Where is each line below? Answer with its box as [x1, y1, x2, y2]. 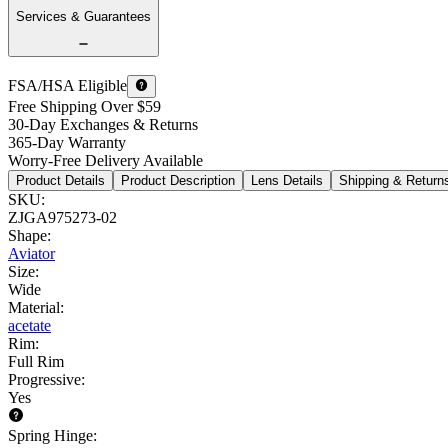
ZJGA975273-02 [8, 208, 117, 226]
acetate [8, 316, 51, 334]
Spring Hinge [8, 426, 93, 444]
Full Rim [8, 352, 64, 370]
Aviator [8, 244, 55, 262]
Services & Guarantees [16, 8, 151, 24]
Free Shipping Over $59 [8, 97, 161, 115]
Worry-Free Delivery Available [8, 151, 203, 169]
